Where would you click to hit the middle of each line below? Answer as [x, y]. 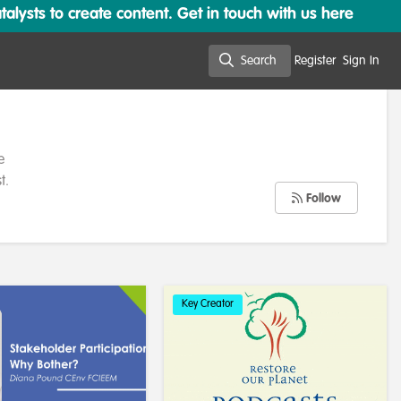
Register [315, 61]
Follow [322, 199]
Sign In [361, 61]
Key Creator [208, 304]
